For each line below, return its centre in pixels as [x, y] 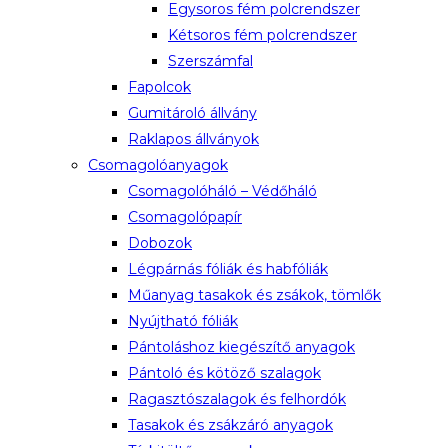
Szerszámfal [210, 61]
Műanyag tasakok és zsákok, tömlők [254, 295]
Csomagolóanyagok [158, 165]
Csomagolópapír [185, 217]
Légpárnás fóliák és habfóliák [228, 269]
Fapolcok [159, 87]
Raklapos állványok [193, 139]
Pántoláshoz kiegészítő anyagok [241, 347]
